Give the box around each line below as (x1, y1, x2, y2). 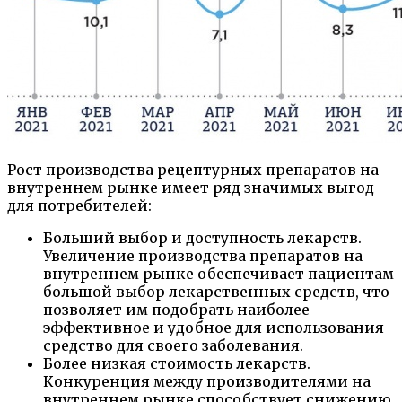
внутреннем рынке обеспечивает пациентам (43, 264, 394, 283)
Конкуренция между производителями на (43, 371, 371, 390)
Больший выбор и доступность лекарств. (43, 228, 362, 247)
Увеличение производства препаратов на (43, 246, 363, 265)
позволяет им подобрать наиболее (43, 300, 310, 319)
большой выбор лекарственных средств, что (43, 282, 389, 301)
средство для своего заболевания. (43, 336, 303, 354)
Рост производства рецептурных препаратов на (7, 160, 379, 179)
